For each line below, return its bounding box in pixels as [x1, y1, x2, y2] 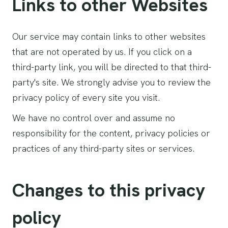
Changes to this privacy [12, 178, 205, 202]
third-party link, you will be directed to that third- [12, 61, 211, 73]
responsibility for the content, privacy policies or [12, 127, 210, 139]
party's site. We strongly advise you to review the [12, 76, 211, 88]
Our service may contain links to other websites [12, 31, 206, 42]
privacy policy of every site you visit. [12, 92, 160, 103]
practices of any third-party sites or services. [12, 142, 194, 154]
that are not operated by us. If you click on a [12, 46, 192, 58]
